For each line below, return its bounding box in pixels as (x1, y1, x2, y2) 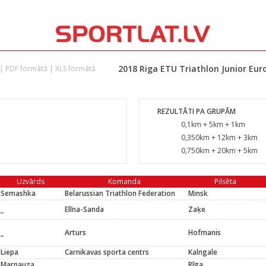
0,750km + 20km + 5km (181, 145, 258, 156)
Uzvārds (16, 176, 45, 186)
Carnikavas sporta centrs (65, 247, 149, 257)
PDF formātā (5, 64, 47, 74)
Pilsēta (214, 176, 236, 186)
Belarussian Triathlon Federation (65, 188, 175, 198)
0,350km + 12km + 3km (181, 132, 258, 142)
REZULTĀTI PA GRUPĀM (157, 106, 236, 116)
